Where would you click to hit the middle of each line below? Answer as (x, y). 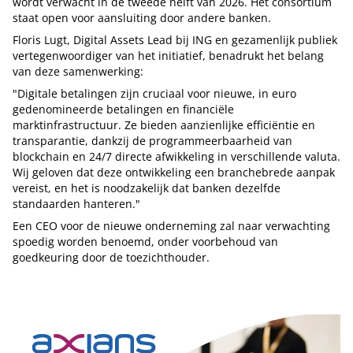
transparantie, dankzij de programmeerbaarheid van (152, 141)
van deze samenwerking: (78, 72)
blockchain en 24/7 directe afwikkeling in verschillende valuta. (176, 157)
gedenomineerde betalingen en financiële (123, 110)
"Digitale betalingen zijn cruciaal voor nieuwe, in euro (154, 94)
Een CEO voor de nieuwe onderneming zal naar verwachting (171, 226)
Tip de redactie (66, 287)
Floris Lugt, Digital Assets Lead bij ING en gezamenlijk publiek (175, 40)
